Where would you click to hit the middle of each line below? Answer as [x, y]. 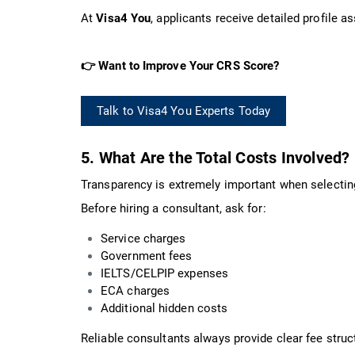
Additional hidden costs [164, 308]
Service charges [143, 238]
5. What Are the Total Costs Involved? [216, 157]
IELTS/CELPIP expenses [165, 273]
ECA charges [136, 290]
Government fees [147, 256]
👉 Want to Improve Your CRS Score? [180, 65]
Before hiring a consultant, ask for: [174, 208]
